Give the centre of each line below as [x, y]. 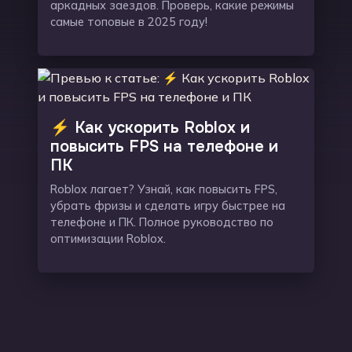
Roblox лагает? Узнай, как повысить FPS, [164, 189]
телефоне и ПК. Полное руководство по [162, 222]
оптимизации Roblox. [108, 239]
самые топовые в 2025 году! [129, 22]
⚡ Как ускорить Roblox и [150, 128]
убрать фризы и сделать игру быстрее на [168, 206]
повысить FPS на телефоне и [164, 147]
